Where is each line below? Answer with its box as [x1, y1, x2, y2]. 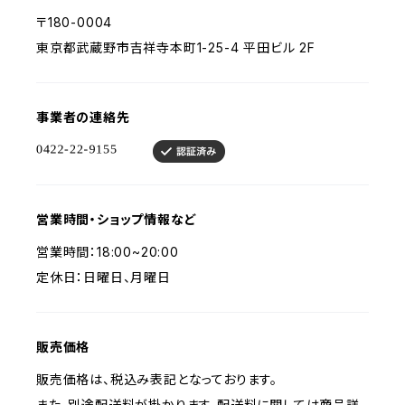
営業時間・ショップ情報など [36, 212, 197, 227]
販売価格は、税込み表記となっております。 [36, 372, 278, 387]
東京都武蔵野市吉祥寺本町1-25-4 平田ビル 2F [36, 40, 316, 55]
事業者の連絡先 [36, 109, 130, 125]
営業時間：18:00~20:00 [36, 244, 179, 259]
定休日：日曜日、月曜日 [36, 269, 171, 285]
